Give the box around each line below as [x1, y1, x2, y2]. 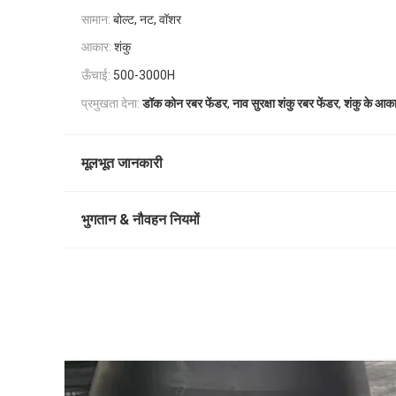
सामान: [81, 11, 110, 27]
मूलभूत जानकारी [81, 155, 163, 172]
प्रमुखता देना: [81, 95, 140, 110]
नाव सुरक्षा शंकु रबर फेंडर [232, 96, 339, 111]
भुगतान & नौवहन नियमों [81, 211, 200, 229]
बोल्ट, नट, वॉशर [113, 11, 181, 27]
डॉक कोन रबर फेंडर [142, 96, 227, 111]
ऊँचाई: [81, 68, 110, 83]
